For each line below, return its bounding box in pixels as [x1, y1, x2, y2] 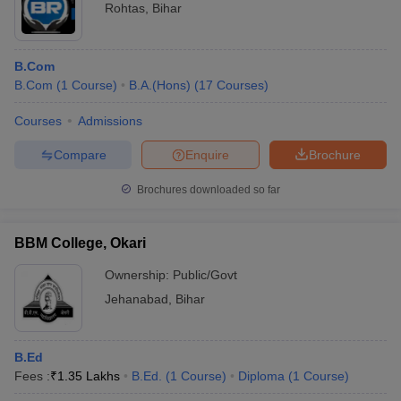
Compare [53, 147, 107, 162]
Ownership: [105, 268, 173, 282]
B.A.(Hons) [129, 78, 191, 92]
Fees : [14, 369, 50, 383]
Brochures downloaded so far [134, 183, 280, 196]
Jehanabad [105, 292, 168, 306]
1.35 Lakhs [57, 369, 120, 383]
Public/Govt [173, 268, 237, 282]
